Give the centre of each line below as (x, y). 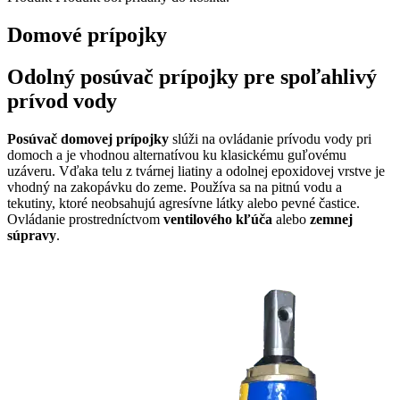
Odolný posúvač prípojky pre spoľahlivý (192, 76)
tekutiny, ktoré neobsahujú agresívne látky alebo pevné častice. (183, 203)
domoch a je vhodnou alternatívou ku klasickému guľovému (177, 154)
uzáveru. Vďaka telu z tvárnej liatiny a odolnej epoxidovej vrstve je (196, 171)
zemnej (331, 219)
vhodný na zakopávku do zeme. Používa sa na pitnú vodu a (175, 187)
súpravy (32, 235)
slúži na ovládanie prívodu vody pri (270, 138)
